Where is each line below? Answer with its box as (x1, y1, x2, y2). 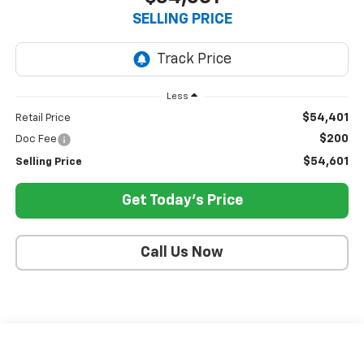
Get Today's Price (121, 193, 243, 209)
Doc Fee (15, 134, 57, 145)
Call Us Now (141, 245, 223, 261)
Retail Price (15, 113, 71, 124)
